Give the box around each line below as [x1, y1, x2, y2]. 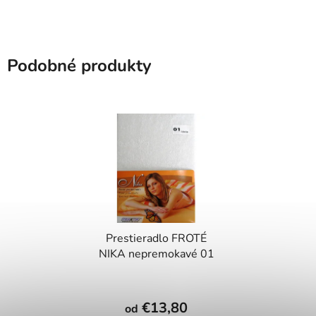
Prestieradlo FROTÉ [106, 231, 207, 247]
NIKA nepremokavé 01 [98, 246, 214, 262]
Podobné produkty [7, 54, 152, 77]
